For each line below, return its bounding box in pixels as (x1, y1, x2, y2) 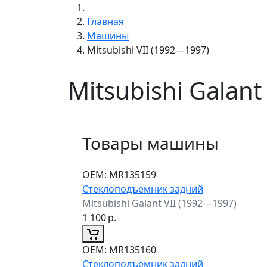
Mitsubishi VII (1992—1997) (87, 43, 209, 57)
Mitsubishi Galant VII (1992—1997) (82, 196, 237, 210)
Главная (87, 14, 124, 28)
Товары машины (82, 131, 219, 154)
